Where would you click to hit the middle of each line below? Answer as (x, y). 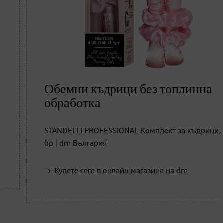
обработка (72, 103)
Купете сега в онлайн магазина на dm (121, 171)
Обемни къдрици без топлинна (128, 89)
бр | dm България (75, 144)
